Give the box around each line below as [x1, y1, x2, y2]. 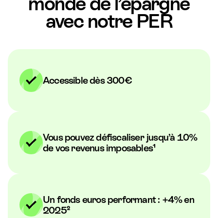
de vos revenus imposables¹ [43, 143, 156, 154]
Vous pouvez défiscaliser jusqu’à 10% [43, 132, 198, 143]
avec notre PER [45, 10, 173, 33]
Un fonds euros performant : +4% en [43, 194, 194, 205]
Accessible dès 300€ [43, 75, 132, 86]
